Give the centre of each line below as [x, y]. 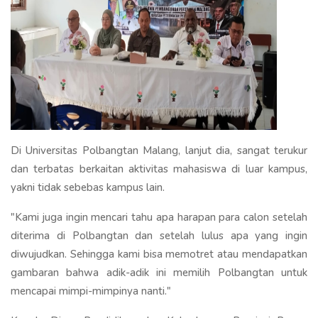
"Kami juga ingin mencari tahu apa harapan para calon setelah [159, 217]
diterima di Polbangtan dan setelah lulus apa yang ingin [159, 235]
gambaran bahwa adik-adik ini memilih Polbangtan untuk [159, 272]
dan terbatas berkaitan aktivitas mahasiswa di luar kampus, [159, 169]
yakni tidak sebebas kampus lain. [89, 187]
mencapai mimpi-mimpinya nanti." [91, 291]
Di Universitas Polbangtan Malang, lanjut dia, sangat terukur [159, 150]
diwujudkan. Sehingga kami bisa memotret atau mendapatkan [159, 254]
